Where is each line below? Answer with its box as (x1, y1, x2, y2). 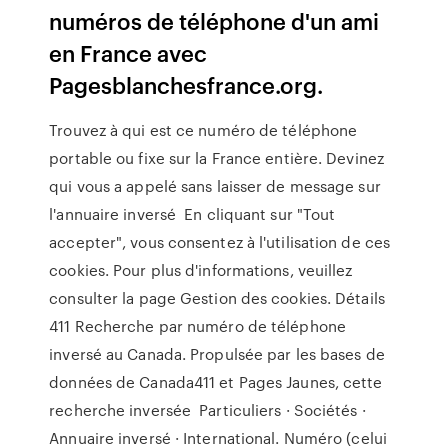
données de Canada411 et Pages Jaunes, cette (49, 371, 383, 393)
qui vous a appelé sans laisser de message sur (49, 175, 381, 197)
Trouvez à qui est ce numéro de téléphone (49, 119, 358, 141)
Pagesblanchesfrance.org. (49, 69, 324, 100)
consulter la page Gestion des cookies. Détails (49, 287, 385, 309)
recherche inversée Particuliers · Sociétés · (49, 399, 366, 421)
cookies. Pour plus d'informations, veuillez (49, 259, 353, 281)
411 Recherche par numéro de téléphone (49, 315, 346, 337)
